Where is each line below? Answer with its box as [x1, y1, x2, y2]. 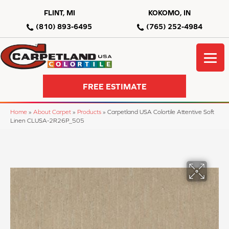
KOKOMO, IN [148, 9, 191, 17]
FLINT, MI [43, 9, 75, 17]
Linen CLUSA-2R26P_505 [10, 117, 84, 124]
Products [77, 108, 101, 116]
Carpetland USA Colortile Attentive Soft [107, 108, 214, 116]
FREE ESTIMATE [82, 81, 147, 91]
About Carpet [33, 108, 71, 116]
